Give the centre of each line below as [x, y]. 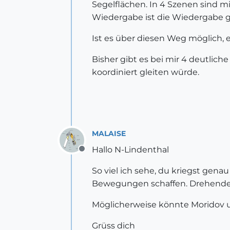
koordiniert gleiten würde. [146, 72]
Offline [95, 154]
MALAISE [109, 133]
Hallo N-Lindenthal [130, 150]
